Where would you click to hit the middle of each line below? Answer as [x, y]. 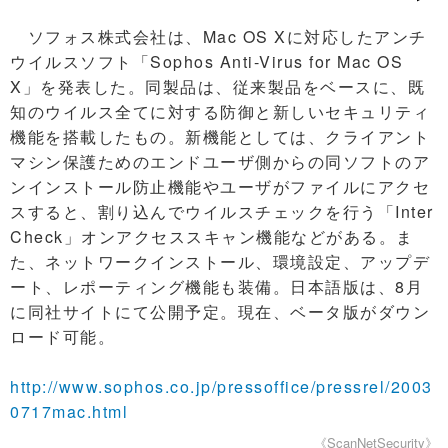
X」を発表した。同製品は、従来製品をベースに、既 [217, 86]
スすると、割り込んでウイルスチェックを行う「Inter [222, 211]
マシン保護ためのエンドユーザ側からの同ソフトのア [220, 161]
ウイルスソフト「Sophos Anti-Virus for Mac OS [206, 61]
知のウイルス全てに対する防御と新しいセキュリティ [220, 111]
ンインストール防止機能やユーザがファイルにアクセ [220, 186]
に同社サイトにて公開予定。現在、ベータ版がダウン [220, 311]
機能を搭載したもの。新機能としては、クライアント [220, 136]
